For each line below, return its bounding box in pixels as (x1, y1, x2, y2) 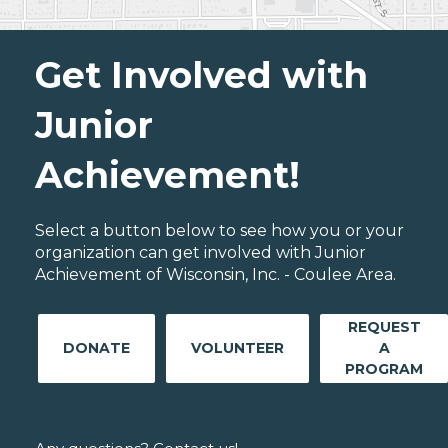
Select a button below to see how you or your (35, 221, 404, 241)
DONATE (63, 339, 130, 358)
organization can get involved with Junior (35, 243, 366, 263)
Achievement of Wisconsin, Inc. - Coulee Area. (35, 265, 396, 285)
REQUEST (347, 318, 421, 337)
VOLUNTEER (191, 339, 284, 358)
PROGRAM (345, 360, 423, 379)
